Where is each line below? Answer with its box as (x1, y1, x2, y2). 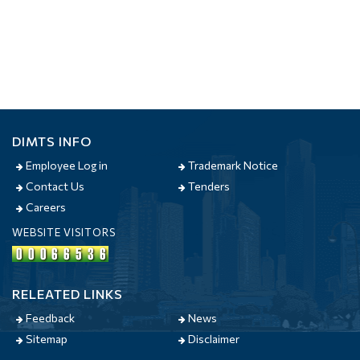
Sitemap (23, 332, 67, 346)
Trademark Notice (186, 158, 279, 172)
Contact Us (23, 179, 84, 193)
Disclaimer (186, 332, 240, 346)
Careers (23, 200, 66, 214)
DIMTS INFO (12, 133, 92, 149)
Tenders (186, 179, 231, 193)
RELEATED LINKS (12, 286, 123, 301)
